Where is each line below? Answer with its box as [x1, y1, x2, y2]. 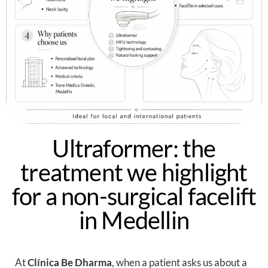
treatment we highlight [20, 157, 248, 187]
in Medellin [78, 205, 190, 234]
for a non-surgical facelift [11, 181, 257, 211]
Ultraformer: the [52, 133, 216, 163]
